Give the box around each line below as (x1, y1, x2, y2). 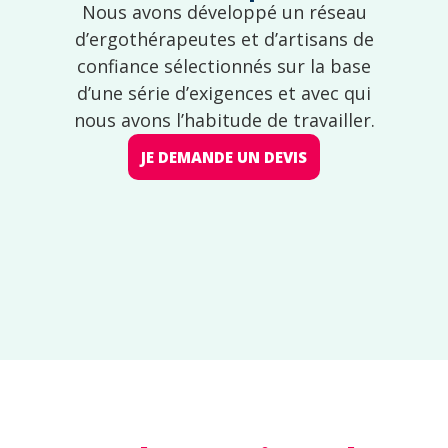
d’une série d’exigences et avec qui (77, 80, 371, 105)
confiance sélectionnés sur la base (77, 53, 371, 78)
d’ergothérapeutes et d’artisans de (74, 26, 374, 51)
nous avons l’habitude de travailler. (73, 107, 375, 132)
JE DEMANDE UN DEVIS (141, 146, 307, 167)
